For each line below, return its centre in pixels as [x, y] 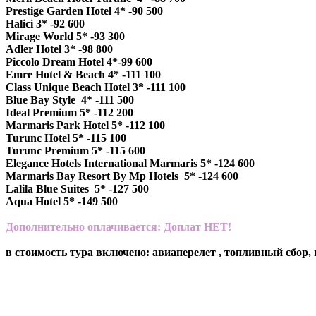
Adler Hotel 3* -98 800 [59, 49]
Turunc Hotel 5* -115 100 [66, 138]
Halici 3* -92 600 [45, 23]
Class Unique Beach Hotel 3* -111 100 [96, 87]
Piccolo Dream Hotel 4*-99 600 [79, 61]
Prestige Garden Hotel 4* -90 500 [84, 11]
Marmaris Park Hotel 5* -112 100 [85, 125]
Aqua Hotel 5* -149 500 [62, 201]
